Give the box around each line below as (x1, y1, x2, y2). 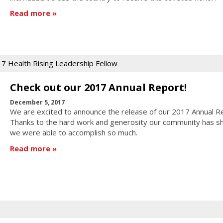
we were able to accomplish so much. (9, 127, 137, 138)
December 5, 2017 (9, 98, 65, 107)
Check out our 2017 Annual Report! (9, 80, 187, 94)
